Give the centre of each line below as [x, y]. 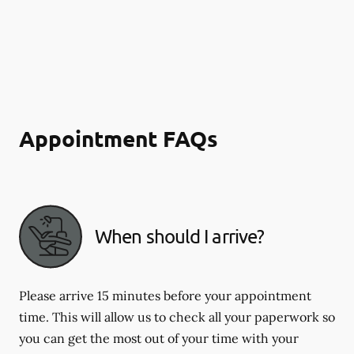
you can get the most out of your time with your [159, 338]
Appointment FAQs [119, 137]
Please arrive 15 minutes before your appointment [165, 295]
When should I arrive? [180, 236]
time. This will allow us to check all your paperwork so [177, 316]
